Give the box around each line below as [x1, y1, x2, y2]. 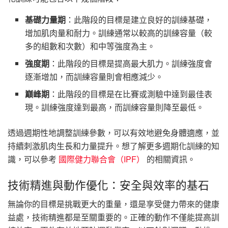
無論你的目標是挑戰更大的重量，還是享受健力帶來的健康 [8, 198, 219, 210]
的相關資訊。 [145, 153, 195, 165]
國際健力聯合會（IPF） [59, 153, 145, 165]
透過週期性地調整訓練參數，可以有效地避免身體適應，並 [8, 127, 219, 139]
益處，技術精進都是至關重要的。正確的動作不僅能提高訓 [8, 211, 219, 223]
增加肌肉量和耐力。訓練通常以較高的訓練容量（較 [25, 27, 213, 39]
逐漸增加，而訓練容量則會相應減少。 [25, 71, 164, 83]
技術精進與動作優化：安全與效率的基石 [8, 176, 209, 192]
